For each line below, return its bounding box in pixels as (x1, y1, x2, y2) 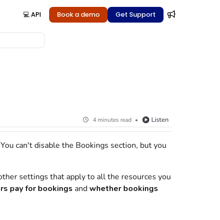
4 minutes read (92, 116, 132, 124)
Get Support (115, 10, 156, 19)
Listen (151, 115, 168, 124)
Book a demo (56, 10, 100, 19)
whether (89, 183, 123, 194)
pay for (7, 183, 38, 194)
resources (121, 171, 156, 182)
